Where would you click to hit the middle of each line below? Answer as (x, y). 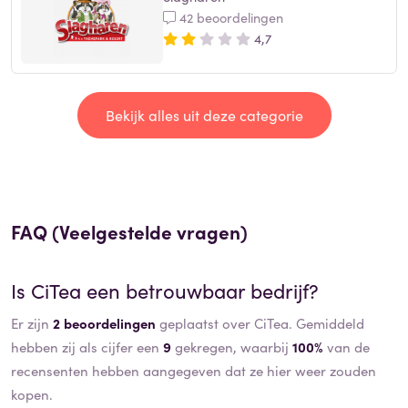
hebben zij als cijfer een (87, 346)
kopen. (32, 393)
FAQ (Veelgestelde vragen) (129, 231)
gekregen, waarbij (232, 346)
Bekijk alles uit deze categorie (204, 114)
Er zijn (32, 322)
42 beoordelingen (229, 18)
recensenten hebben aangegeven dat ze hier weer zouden (194, 370)
